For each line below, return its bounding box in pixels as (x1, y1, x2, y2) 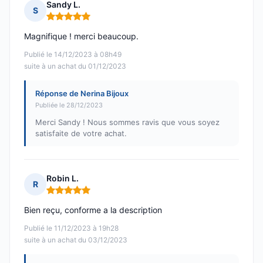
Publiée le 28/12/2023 (35, 101, 103, 110)
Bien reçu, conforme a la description (24, 205, 162, 215)
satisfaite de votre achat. (35, 129, 127, 139)
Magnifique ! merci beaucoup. (24, 31, 139, 42)
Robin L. (46, 173, 79, 184)
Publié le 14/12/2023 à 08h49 (24, 50, 122, 59)
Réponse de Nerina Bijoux (35, 89, 129, 99)
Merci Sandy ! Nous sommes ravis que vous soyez (35, 117, 220, 127)
